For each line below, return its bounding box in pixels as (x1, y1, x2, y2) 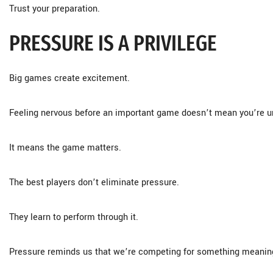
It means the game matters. (9, 141, 121, 154)
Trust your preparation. (9, 2, 100, 15)
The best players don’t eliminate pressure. (9, 176, 179, 189)
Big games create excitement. (9, 72, 130, 85)
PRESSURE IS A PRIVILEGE (9, 30, 217, 57)
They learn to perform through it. (9, 211, 138, 224)
